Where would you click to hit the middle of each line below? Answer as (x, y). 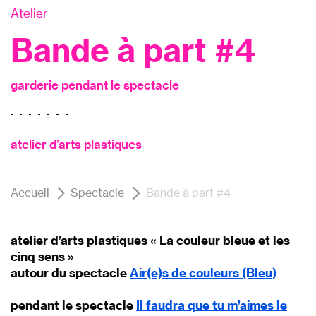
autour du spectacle (70, 273)
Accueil (30, 193)
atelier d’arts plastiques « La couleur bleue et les (150, 241)
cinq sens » (42, 257)
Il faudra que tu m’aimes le (212, 305)
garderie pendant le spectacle (95, 85)
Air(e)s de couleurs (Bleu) (203, 273)
